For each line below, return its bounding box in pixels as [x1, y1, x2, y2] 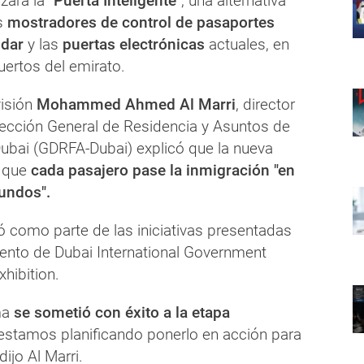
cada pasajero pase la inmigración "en [27, 160, 295, 180]
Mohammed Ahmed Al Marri [37, 94, 236, 114]
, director [236, 94, 295, 114]
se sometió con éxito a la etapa [10, 302, 230, 322]
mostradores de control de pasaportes [7, 12, 275, 32]
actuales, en [205, 34, 289, 54]
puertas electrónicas [63, 34, 205, 54]
